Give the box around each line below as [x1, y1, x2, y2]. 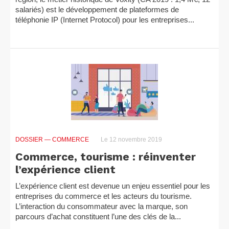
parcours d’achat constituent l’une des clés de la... [15, 212, 181, 221]
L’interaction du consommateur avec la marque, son [15, 202, 188, 211]
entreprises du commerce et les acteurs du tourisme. [15, 192, 192, 200]
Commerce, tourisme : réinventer [15, 150, 196, 163]
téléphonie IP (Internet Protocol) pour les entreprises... [15, 15, 194, 24]
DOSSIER [15, 136, 44, 143]
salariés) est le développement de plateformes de [15, 5, 179, 14]
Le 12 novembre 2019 [99, 136, 162, 143]
